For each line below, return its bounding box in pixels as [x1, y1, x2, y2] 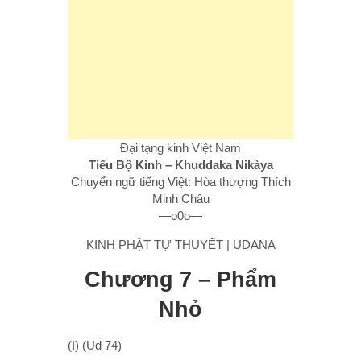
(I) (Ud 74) [68, 338, 122, 352]
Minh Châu [151, 191, 210, 205]
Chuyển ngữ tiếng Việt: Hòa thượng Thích [70, 174, 291, 189]
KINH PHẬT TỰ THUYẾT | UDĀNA [85, 237, 276, 251]
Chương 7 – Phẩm [85, 267, 276, 292]
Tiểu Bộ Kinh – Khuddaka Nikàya [88, 157, 273, 172]
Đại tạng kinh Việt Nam [120, 140, 241, 155]
